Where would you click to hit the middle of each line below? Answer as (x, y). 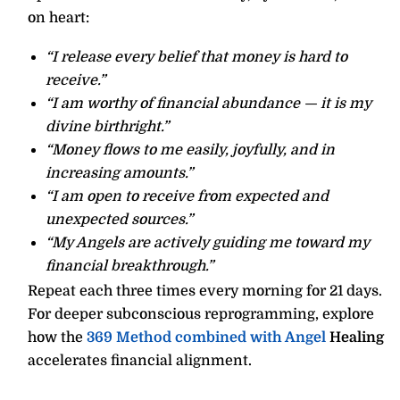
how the (57, 337)
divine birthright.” (107, 126)
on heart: (58, 17)
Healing (355, 337)
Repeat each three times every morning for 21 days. (205, 291)
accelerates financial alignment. (140, 360)
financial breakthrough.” (129, 266)
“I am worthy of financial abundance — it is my (208, 103)
